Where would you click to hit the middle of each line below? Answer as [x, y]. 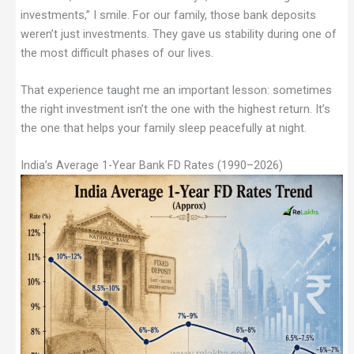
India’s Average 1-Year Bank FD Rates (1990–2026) [151, 166]
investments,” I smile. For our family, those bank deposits [168, 15]
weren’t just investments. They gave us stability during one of [178, 34]
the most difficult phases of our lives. [117, 53]
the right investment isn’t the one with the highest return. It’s [175, 109]
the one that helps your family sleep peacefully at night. [163, 128]
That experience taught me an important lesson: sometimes [176, 90]
